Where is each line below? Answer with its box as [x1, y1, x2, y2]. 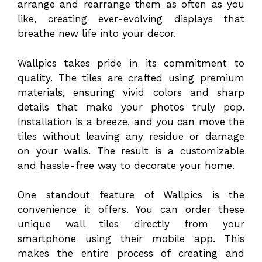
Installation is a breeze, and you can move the [18, 115, 244, 127]
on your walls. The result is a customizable [18, 144, 244, 157]
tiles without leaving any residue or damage [18, 130, 244, 142]
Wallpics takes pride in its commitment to [18, 57, 244, 69]
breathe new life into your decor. [18, 27, 176, 40]
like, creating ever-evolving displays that [18, 13, 244, 25]
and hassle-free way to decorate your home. [18, 159, 235, 171]
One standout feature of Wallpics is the [18, 189, 244, 201]
